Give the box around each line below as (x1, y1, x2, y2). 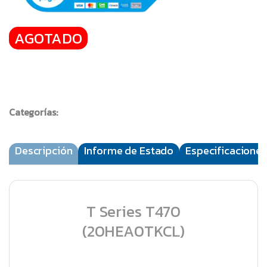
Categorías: (9, 104, 58, 119)
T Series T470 (86, 199, 181, 223)
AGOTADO (14, 26, 83, 49)
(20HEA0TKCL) (82, 219, 185, 243)
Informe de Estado (84, 142, 174, 159)
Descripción (15, 142, 73, 159)
